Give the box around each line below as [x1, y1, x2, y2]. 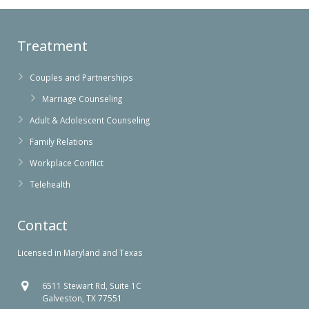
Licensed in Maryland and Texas [17, 247, 143, 258]
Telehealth [30, 179, 70, 190]
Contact [17, 216, 68, 235]
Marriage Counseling [42, 93, 122, 104]
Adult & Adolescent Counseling [30, 114, 150, 126]
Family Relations [30, 136, 93, 147]
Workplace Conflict [30, 157, 103, 168]
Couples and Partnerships [30, 72, 133, 83]
